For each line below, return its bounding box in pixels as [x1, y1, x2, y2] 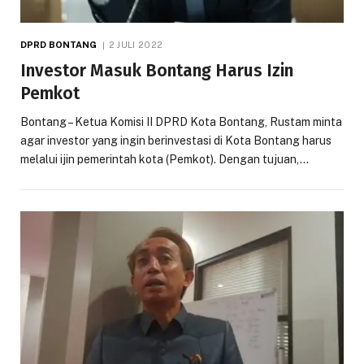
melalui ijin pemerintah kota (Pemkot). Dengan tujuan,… [20, 152, 309, 166]
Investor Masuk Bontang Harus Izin [20, 59, 293, 81]
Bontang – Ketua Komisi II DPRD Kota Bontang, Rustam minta [20, 115, 342, 128]
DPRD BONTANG [20, 39, 97, 50]
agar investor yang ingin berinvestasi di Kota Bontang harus [20, 133, 331, 147]
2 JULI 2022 [108, 39, 163, 50]
